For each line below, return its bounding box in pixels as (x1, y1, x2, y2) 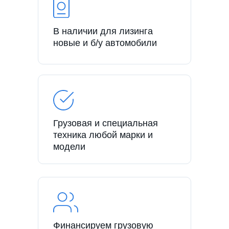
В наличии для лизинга (53, 26, 153, 36)
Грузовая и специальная (53, 118, 158, 128)
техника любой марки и (53, 129, 153, 140)
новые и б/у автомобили (53, 37, 157, 48)
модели (53, 141, 85, 152)
